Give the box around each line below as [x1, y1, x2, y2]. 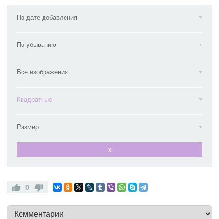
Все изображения [17, 68, 68, 76]
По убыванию [17, 41, 56, 48]
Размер [17, 123, 39, 131]
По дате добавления [17, 14, 77, 21]
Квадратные [17, 96, 52, 103]
